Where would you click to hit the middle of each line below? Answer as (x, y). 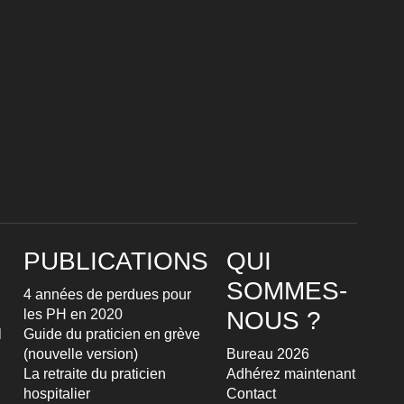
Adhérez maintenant (291, 373)
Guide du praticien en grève (112, 334)
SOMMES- (287, 290)
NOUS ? (274, 320)
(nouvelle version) (81, 353)
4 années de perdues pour (107, 294)
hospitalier (57, 393)
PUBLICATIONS (116, 261)
